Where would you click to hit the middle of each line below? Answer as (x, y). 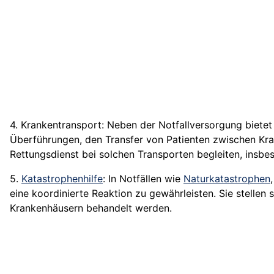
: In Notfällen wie (143, 179)
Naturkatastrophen (227, 179)
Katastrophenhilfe (62, 179)
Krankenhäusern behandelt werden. (91, 208)
